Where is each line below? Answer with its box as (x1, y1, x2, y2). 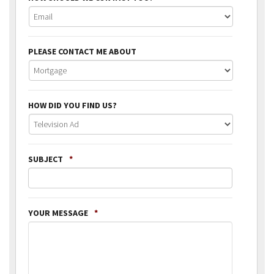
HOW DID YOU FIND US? (28, 99, 117, 111)
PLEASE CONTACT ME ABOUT (28, 45, 136, 57)
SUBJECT (28, 153, 63, 165)
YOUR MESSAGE (28, 207, 88, 218)
